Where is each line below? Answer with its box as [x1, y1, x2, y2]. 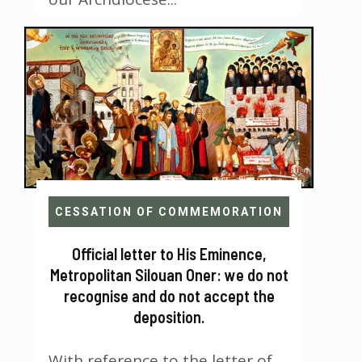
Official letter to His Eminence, [71, 244, 267, 264]
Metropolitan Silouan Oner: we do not [49, 265, 288, 285]
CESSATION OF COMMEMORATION [55, 205, 283, 219]
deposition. [133, 307, 204, 327]
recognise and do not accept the [63, 286, 275, 306]
